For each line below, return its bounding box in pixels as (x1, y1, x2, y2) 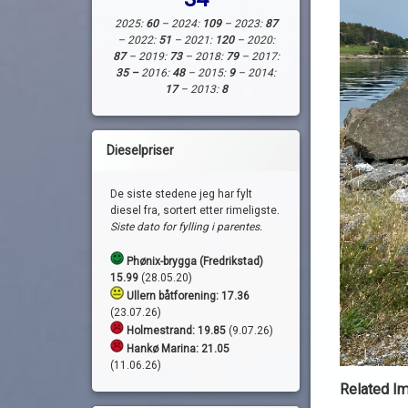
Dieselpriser (106, 143, 174, 158)
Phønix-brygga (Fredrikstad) (123, 255, 263, 269)
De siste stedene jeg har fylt (109, 188, 252, 201)
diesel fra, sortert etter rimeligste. (109, 204, 280, 218)
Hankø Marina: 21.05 (126, 342, 229, 356)
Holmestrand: (126, 324, 195, 338)
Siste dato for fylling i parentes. (109, 220, 262, 234)
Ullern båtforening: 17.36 (126, 290, 250, 303)
